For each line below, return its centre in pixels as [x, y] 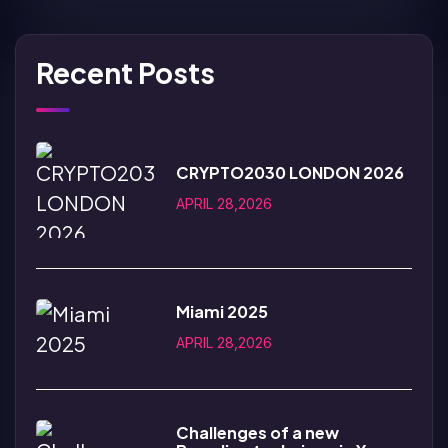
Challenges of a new [257, 432]
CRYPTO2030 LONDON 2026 [290, 172]
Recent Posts [125, 72]
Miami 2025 [222, 311]
